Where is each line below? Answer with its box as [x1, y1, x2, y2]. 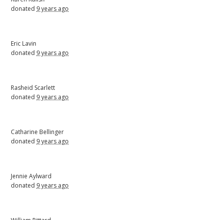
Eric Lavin [11, 39, 37, 48]
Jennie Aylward [11, 171, 52, 180]
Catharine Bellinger [11, 127, 64, 136]
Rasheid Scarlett [11, 83, 55, 92]
